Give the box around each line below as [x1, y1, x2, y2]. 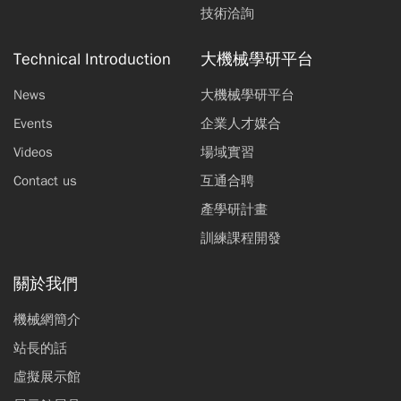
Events [13, 115, 53, 132]
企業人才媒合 [200, 115, 281, 132]
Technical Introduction [13, 49, 171, 69]
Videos [13, 144, 53, 160]
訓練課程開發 [200, 230, 281, 246]
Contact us [13, 173, 77, 189]
